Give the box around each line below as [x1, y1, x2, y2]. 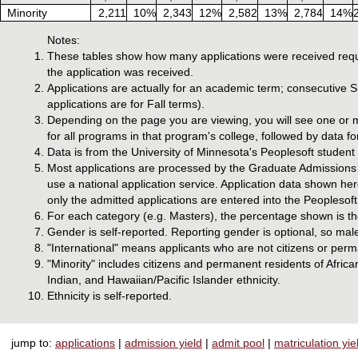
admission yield [125, 336, 202, 349]
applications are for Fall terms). [47, 97, 205, 110]
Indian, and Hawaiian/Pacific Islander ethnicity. [47, 273, 280, 286]
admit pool [212, 336, 265, 349]
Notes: [47, 34, 80, 46]
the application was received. [47, 66, 193, 78]
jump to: [11, 336, 55, 349]
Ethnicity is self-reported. [47, 289, 172, 302]
